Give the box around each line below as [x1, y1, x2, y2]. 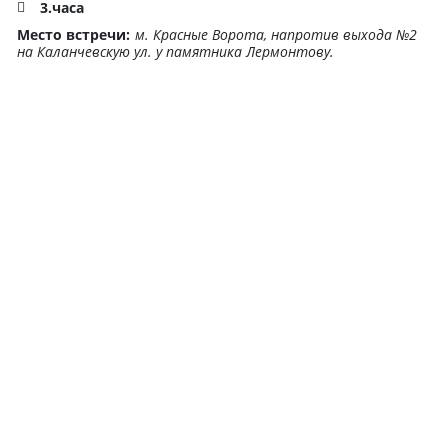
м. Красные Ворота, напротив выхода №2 [135, 24, 417, 44]
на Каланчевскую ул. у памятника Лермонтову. [17, 41, 334, 61]
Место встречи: [17, 24, 130, 44]
